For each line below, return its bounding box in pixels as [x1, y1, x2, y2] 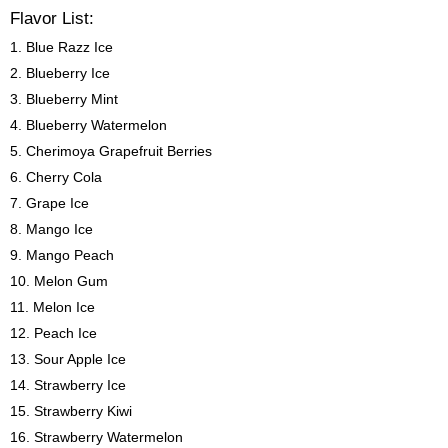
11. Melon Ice [10, 299, 95, 315]
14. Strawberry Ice [10, 377, 126, 393]
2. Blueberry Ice [10, 65, 110, 81]
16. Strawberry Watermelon [10, 429, 183, 445]
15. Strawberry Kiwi [10, 403, 132, 419]
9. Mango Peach [10, 247, 114, 263]
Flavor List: [10, 9, 94, 28]
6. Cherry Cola [10, 169, 102, 185]
